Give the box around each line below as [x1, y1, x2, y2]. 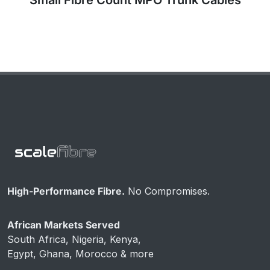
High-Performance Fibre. [7, 184, 125, 197]
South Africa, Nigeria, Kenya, [7, 233, 141, 245]
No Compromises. [125, 184, 210, 197]
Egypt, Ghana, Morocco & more [7, 247, 154, 260]
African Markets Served [7, 218, 120, 231]
